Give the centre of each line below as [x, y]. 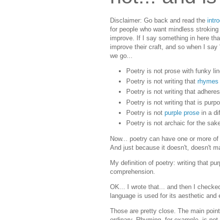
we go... [121, 55]
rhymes [208, 82]
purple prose [182, 113]
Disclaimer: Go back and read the [159, 20]
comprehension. [133, 171]
